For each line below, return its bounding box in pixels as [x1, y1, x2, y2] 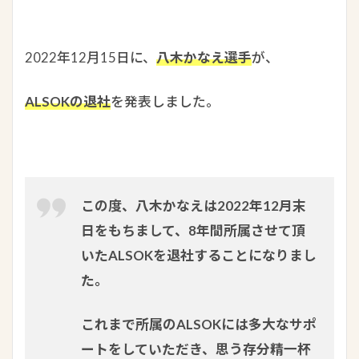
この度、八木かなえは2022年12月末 [81, 197, 306, 215]
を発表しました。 [111, 93, 220, 111]
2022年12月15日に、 [25, 49, 156, 67]
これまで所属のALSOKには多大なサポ [81, 316, 317, 333]
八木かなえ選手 [156, 49, 252, 67]
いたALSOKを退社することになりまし [81, 247, 317, 264]
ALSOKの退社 [25, 93, 111, 111]
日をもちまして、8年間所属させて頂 [81, 222, 305, 240]
